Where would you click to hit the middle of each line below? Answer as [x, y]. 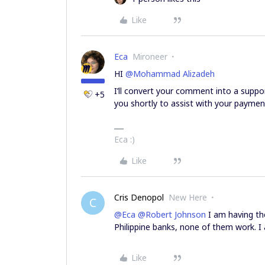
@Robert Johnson [172, 214]
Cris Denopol [139, 197]
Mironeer [150, 56]
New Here [188, 197]
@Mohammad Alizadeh [170, 74]
